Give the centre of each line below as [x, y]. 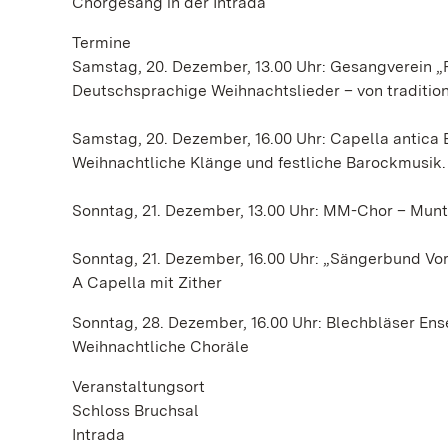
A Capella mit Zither [147, 282]
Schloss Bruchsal [135, 410]
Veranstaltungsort [138, 386]
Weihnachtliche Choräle [160, 346]
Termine [101, 42]
